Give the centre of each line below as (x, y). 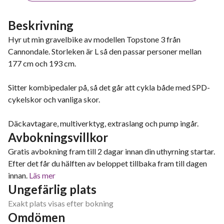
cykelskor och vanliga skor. (54, 99)
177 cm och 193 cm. (42, 63)
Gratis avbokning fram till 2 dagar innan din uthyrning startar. (111, 151)
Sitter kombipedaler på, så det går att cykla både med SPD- (109, 87)
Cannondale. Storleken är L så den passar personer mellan (105, 51)
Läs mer (42, 175)
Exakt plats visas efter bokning (61, 203)
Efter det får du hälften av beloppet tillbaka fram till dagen (107, 163)
